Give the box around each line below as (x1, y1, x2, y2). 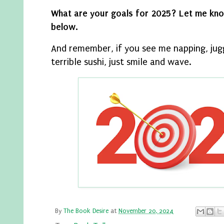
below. (51, 21, 78, 32)
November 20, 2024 (118, 207, 173, 215)
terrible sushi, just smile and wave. (51, 56, 191, 68)
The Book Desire (63, 207, 108, 215)
